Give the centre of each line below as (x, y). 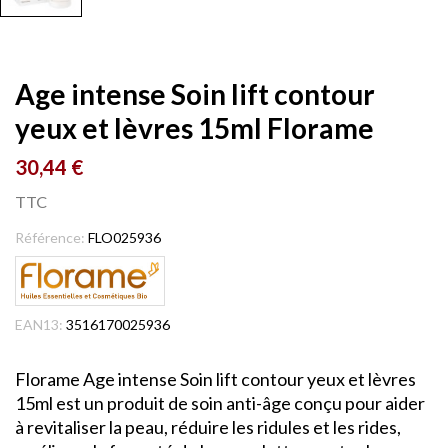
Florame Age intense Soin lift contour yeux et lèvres (215, 379)
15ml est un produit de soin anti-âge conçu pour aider (220, 403)
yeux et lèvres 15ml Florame (194, 127)
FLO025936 (124, 237)
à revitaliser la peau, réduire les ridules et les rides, (208, 427)
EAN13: (39, 325)
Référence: (50, 237)
